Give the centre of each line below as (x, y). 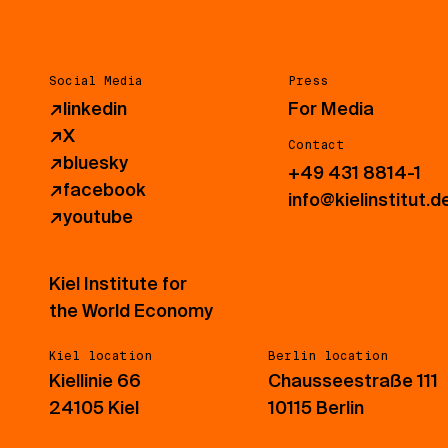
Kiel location (100, 356)
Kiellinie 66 (94, 381)
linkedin (94, 109)
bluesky (95, 163)
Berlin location (327, 356)
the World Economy (130, 311)
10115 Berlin (315, 408)
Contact (316, 145)
